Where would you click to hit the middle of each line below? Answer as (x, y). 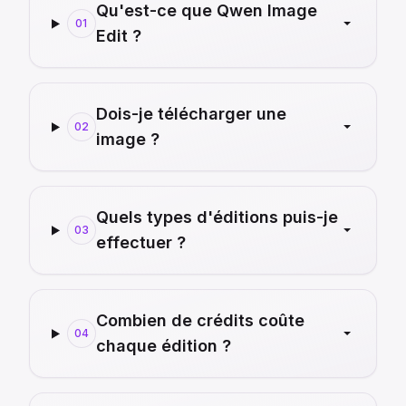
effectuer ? (140, 243)
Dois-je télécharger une (191, 114)
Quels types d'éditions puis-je (217, 217)
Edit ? (118, 36)
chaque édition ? (163, 346)
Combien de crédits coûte (200, 321)
